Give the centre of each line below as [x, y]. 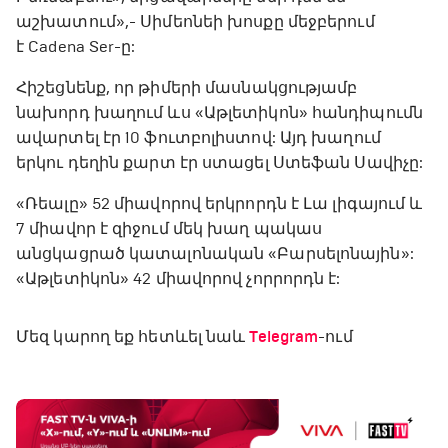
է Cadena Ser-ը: [76, 46]
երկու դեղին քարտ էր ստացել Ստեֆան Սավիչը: [220, 162]
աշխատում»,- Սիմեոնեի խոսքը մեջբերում [195, 21]
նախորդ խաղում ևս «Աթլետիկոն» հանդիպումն [219, 112]
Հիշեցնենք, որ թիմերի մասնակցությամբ [187, 87]
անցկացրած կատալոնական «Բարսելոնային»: [215, 253]
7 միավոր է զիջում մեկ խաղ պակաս [169, 228]
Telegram [284, 337]
